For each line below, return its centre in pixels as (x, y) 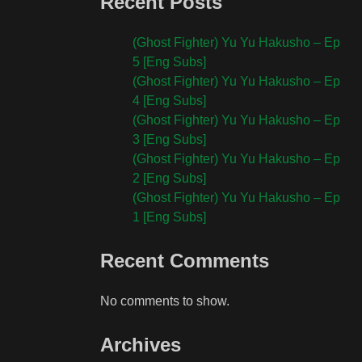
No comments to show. (165, 301)
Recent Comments (185, 261)
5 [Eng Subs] (169, 62)
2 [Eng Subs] (169, 179)
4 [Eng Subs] (169, 101)
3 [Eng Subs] (169, 140)
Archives (141, 345)
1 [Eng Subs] (169, 217)
